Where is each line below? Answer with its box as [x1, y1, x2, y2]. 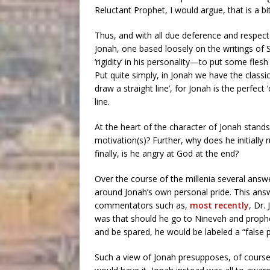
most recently [190, 199, 249, 212]
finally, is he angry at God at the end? [95, 148, 239, 160]
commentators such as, [95, 199, 190, 212]
